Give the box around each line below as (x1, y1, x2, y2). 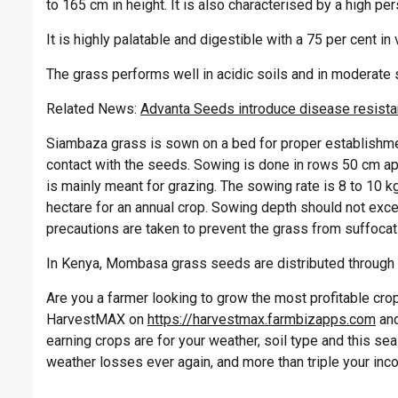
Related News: (46, 100, 140, 118)
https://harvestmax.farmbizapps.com (147, 311, 376, 329)
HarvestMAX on (46, 311, 147, 329)
